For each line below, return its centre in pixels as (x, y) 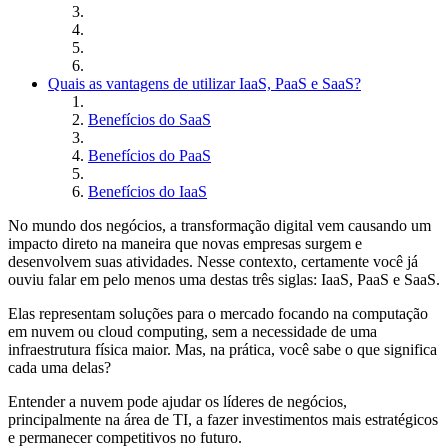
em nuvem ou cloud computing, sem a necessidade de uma (192, 332)
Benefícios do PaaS (149, 156)
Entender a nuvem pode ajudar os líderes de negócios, (177, 402)
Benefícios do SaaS (149, 120)
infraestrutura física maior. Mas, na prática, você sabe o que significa (222, 350)
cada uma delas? (59, 368)
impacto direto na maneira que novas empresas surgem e (185, 244)
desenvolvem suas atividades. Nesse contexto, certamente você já (213, 262)
